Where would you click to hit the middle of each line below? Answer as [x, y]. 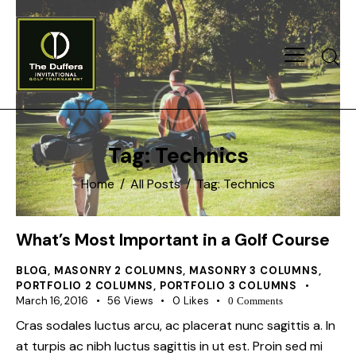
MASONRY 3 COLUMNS [254, 270]
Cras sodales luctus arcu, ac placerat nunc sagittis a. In [176, 326]
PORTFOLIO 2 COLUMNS [85, 285]
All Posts [155, 184]
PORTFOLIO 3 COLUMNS [228, 285]
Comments [259, 300]
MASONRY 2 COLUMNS [118, 270]
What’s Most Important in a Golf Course [173, 240]
